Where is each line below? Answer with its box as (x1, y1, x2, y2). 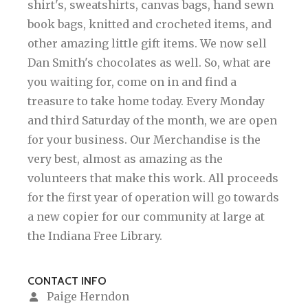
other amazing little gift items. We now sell (27, 36, 267, 51)
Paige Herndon (44, 289, 129, 304)
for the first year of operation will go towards (27, 190, 279, 205)
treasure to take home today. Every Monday (27, 94, 265, 109)
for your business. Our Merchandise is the (27, 133, 261, 147)
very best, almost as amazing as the (27, 152, 223, 166)
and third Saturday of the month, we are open (27, 113, 277, 128)
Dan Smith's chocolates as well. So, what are (27, 56, 271, 70)
